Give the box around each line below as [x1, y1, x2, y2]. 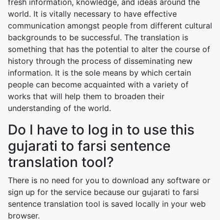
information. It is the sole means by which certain [8, 68, 191, 78]
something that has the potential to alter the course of [8, 44, 210, 54]
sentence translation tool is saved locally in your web [8, 199, 206, 209]
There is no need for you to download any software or [8, 175, 210, 185]
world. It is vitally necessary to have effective [8, 9, 177, 19]
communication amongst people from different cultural [8, 21, 212, 30]
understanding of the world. [8, 103, 111, 113]
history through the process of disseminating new [8, 56, 192, 66]
